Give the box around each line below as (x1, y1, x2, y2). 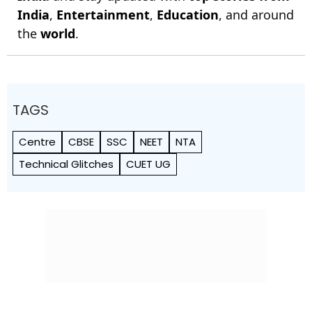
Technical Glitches (19, 157, 114, 171)
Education (157, 6, 219, 23)
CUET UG (126, 157, 171, 171)
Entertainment (56, 6, 150, 23)
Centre (19, 134, 56, 149)
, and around (219, 6, 294, 23)
